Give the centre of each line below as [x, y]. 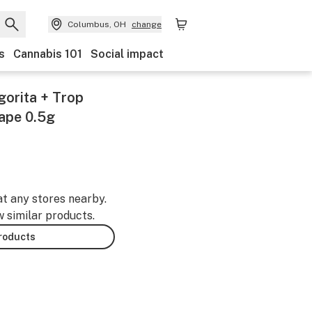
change [147, 24]
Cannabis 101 [48, 54]
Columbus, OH [97, 24]
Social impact [127, 54]
